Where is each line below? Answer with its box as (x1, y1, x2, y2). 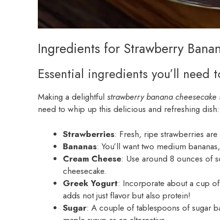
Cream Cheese (63, 152, 121, 165)
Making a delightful (38, 91, 107, 103)
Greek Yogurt (63, 177, 118, 189)
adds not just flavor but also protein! (63, 189, 191, 201)
